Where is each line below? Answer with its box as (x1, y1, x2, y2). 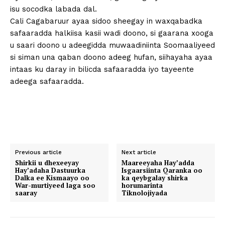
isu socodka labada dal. (10, 5, 97, 14)
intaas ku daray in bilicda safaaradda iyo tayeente (10, 65, 194, 74)
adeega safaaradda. (10, 77, 84, 86)
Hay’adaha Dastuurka (15, 166, 85, 175)
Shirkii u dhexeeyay (15, 158, 79, 168)
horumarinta (122, 181, 163, 190)
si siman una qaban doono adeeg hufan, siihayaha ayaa (10, 53, 212, 62)
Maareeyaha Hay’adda (122, 158, 195, 168)
